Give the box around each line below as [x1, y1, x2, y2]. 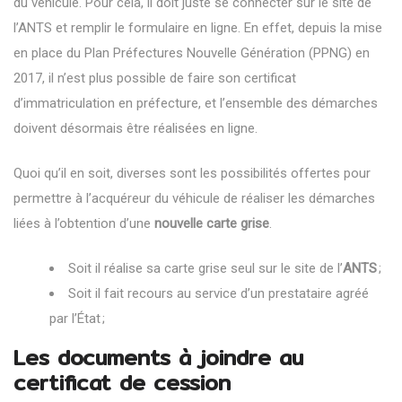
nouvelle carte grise [154, 214, 269, 232]
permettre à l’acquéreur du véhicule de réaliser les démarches [13, 189, 375, 206]
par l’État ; [49, 310, 105, 327]
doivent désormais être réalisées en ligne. [13, 119, 258, 136]
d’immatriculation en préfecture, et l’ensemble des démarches [13, 94, 378, 111]
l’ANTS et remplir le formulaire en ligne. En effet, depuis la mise [13, 19, 382, 36]
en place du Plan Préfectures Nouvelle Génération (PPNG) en [13, 44, 370, 61]
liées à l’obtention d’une [13, 214, 154, 232]
